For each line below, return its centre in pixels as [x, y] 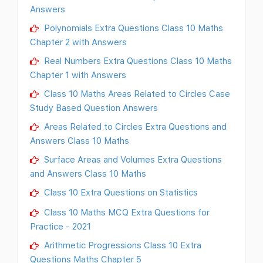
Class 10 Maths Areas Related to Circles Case [136, 93]
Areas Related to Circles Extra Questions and [134, 126]
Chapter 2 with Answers [78, 41]
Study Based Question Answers [94, 107]
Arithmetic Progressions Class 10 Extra [122, 245]
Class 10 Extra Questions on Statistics [120, 192]
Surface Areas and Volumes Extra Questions [132, 159]
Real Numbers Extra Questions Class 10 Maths [137, 60]
